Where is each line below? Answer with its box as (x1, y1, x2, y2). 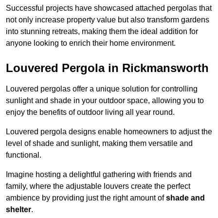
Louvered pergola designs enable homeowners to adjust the (6, 127, 212, 136)
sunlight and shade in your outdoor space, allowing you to (6, 96, 204, 105)
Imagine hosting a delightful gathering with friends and (6, 170, 192, 179)
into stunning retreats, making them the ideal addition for (6, 27, 198, 36)
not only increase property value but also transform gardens (6, 16, 209, 24)
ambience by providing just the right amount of (6, 194, 166, 202)
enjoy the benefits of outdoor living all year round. (6, 108, 175, 117)
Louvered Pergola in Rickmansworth (6, 61, 209, 75)
